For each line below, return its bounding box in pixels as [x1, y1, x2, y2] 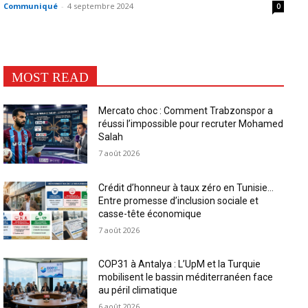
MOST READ [12, 70, 89, 85]
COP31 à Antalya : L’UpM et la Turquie [98, 258, 261, 270]
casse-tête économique [98, 208, 202, 219]
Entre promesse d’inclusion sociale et [98, 195, 259, 206]
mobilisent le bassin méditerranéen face [98, 272, 274, 283]
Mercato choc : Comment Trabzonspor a [98, 105, 274, 116]
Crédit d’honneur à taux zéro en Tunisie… [98, 181, 274, 193]
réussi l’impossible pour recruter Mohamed [98, 118, 284, 129]
